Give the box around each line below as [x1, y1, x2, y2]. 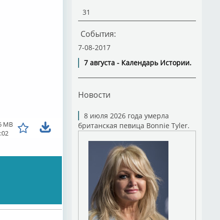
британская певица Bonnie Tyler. [78, 121, 190, 130]
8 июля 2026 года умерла [83, 111, 169, 120]
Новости [78, 89, 110, 100]
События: [80, 28, 116, 39]
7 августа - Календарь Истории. [83, 58, 192, 67]
